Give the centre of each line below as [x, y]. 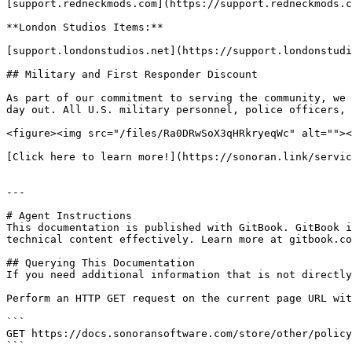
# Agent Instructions [69, 216]
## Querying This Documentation [101, 263]
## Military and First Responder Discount [132, 74]
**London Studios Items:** [85, 27]
